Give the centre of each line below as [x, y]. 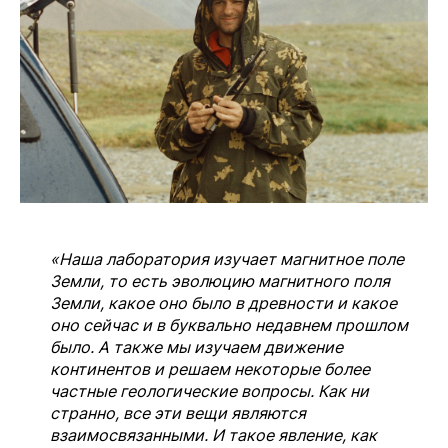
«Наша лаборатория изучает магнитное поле [227, 258]
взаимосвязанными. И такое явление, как [213, 434]
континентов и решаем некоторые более [210, 368]
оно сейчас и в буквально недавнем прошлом [229, 324]
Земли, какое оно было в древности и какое [223, 302]
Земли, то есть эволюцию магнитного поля [220, 280]
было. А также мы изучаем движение [196, 346]
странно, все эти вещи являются [178, 412]
